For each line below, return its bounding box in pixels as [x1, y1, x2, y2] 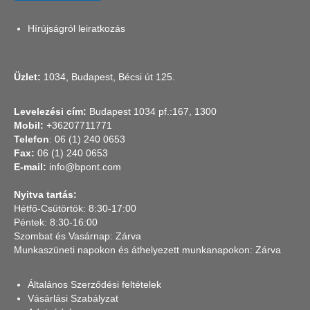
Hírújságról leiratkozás [28, 22, 125, 34]
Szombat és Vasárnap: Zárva [14, 230, 141, 241]
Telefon [14, 133, 49, 145]
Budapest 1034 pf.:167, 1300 [86, 105, 219, 117]
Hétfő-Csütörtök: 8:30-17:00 [14, 202, 136, 214]
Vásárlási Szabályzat [28, 292, 118, 304]
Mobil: [14, 119, 44, 131]
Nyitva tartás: [14, 188, 77, 200]
